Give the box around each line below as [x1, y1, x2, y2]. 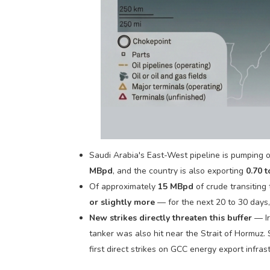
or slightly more [89, 196, 155, 208]
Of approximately [89, 180, 159, 192]
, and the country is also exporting [113, 165, 246, 177]
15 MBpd [158, 180, 194, 192]
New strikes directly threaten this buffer [89, 212, 253, 224]
